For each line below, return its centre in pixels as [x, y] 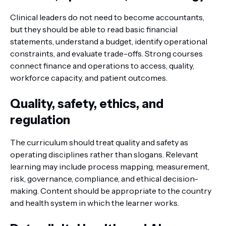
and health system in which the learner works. [95, 203]
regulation [40, 120]
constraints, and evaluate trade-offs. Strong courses [106, 53]
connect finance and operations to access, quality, [102, 66]
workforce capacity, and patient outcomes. [89, 78]
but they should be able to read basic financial [94, 29]
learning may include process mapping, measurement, [110, 166]
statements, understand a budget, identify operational [109, 41]
